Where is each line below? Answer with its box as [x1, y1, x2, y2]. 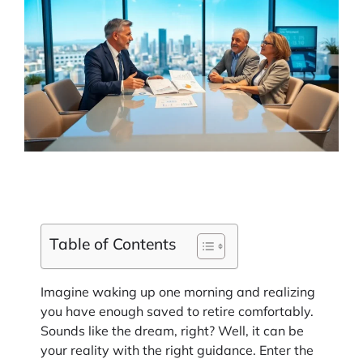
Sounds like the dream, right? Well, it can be [41, 322, 304, 340]
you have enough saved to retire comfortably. [41, 303, 314, 320]
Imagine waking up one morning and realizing [41, 284, 315, 301]
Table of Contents [49, 233, 177, 254]
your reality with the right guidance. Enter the [41, 342, 314, 359]
